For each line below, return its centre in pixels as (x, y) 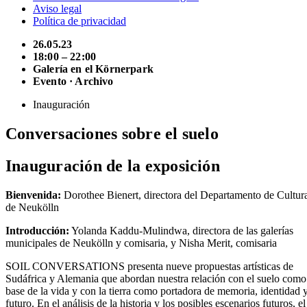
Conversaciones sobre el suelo (112, 133)
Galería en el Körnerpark (93, 69)
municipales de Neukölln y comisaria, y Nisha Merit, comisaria (141, 243)
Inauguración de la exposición (113, 165)
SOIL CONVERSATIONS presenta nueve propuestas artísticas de (149, 266)
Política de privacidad (79, 21)
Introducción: (37, 230)
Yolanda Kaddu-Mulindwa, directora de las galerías (181, 230)
